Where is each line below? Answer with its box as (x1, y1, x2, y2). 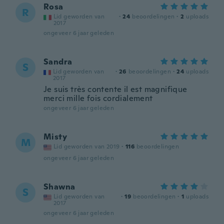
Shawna (43, 181, 75, 192)
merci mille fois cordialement (43, 93, 153, 103)
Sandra (43, 56, 72, 67)
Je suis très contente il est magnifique (43, 84, 187, 94)
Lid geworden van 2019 (53, 142, 120, 150)
